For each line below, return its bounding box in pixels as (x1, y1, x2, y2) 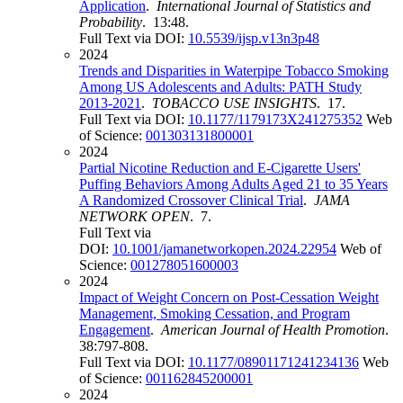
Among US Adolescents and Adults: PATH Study (79, 79, 362, 95)
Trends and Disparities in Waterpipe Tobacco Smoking (79, 63, 389, 79)
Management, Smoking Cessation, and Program (79, 306, 350, 322)
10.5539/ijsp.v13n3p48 (188, 31, 319, 47)
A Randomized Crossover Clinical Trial (79, 193, 303, 209)
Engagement (79, 322, 150, 338)
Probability (79, 14, 142, 31)
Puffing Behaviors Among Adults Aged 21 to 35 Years (79, 176, 388, 193)
